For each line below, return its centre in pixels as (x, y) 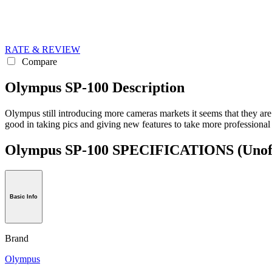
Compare (38, 61)
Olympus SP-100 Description (95, 87)
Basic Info (24, 197)
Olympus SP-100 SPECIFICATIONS (121, 150)
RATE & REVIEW (42, 49)
